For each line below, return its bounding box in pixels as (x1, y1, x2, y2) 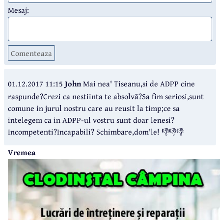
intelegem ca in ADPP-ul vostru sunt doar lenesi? (8, 113, 174, 126)
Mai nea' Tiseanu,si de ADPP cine (81, 77, 195, 89)
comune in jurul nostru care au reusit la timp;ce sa (8, 102, 180, 114)
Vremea (8, 146, 35, 158)
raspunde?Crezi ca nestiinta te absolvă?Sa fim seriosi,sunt (8, 90, 204, 102)
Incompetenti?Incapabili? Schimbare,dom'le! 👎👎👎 (8, 125, 184, 137)
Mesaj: (8, 3, 29, 16)
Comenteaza (11, 47, 52, 59)
